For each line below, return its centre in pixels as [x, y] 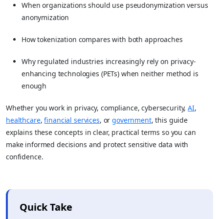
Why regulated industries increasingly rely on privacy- [109, 61]
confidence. [25, 156]
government [132, 120]
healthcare [23, 120]
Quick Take [46, 207]
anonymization [45, 17]
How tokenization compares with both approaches [102, 39]
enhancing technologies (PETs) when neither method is [110, 73]
